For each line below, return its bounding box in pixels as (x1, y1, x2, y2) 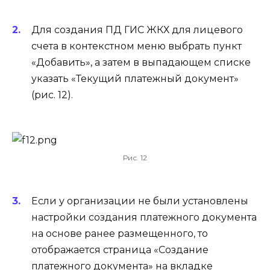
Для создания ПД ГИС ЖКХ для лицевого (31, 24, 243, 36)
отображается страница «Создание (31, 244, 209, 256)
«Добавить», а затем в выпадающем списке (31, 57, 251, 69)
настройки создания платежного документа (31, 212, 257, 224)
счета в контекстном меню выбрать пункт (31, 40, 242, 52)
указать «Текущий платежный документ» (31, 73, 239, 85)
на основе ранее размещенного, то (31, 228, 208, 240)
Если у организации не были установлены (31, 195, 248, 207)
